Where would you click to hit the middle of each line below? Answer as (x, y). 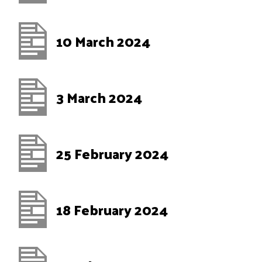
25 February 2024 (112, 153)
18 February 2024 (112, 209)
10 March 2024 (103, 41)
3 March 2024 (99, 97)
